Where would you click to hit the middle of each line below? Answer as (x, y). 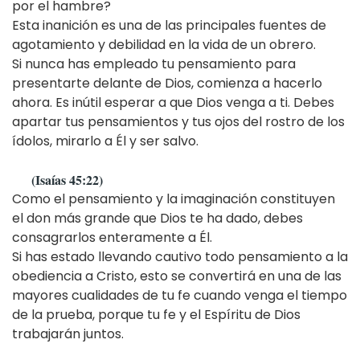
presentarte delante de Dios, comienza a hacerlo (167, 83)
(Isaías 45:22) (67, 179)
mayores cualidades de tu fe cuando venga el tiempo (180, 295)
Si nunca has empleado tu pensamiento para (154, 63)
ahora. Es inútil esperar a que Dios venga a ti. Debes (173, 102)
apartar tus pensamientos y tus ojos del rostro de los (178, 121)
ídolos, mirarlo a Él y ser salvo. (105, 141)
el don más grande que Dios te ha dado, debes (157, 218)
